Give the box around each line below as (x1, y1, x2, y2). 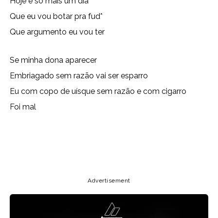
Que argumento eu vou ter (10, 27, 105, 36)
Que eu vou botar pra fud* (10, 12, 103, 21)
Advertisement (88, 177, 130, 184)
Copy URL (38, 141, 63, 148)
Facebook (151, 141, 176, 148)
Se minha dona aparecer (10, 55, 97, 65)
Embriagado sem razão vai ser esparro (10, 71, 148, 80)
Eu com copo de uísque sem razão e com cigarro (10, 87, 186, 96)
